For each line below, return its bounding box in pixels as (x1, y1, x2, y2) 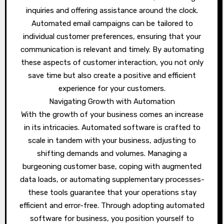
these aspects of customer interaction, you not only (20, 58, 203, 67)
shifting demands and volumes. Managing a (37, 149, 187, 158)
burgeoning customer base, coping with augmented (22, 162, 201, 171)
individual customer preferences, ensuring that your (23, 32, 201, 41)
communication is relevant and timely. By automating (20, 45, 204, 54)
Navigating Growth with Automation (49, 97, 175, 106)
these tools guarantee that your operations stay (27, 188, 196, 197)
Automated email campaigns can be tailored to (31, 19, 193, 28)
